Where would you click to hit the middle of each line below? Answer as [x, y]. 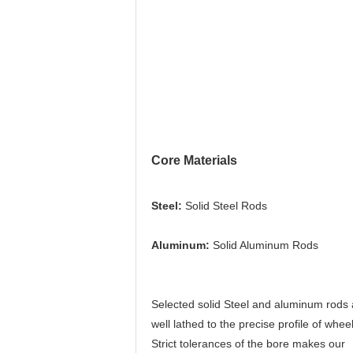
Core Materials [194, 160]
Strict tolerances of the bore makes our [248, 344]
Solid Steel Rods [225, 206]
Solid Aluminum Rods [266, 245]
